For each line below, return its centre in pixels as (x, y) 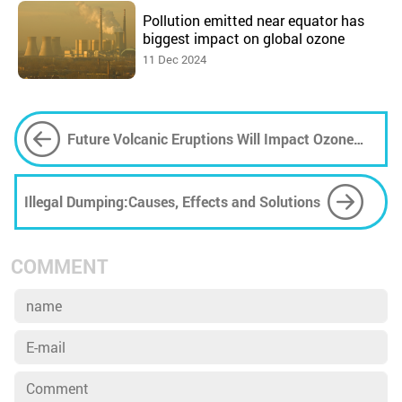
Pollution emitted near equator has (253, 20)
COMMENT (60, 266)
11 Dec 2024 (174, 59)
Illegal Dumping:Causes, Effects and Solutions (172, 201)
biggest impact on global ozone (243, 38)
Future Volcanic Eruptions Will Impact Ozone (210, 138)
